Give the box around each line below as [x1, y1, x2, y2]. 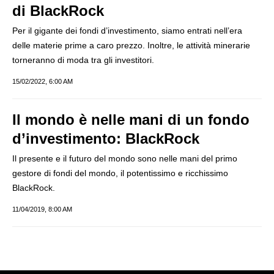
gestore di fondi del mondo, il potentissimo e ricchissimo [12, 168, 228, 178]
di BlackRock [12, 2, 104, 19]
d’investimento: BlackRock [12, 130, 199, 147]
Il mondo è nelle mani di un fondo [12, 111, 250, 128]
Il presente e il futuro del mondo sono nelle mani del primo [12, 154, 237, 163]
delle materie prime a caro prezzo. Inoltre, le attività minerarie [12, 40, 250, 50]
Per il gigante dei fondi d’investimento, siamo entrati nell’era [12, 26, 242, 35]
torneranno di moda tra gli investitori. [12, 55, 154, 65]
